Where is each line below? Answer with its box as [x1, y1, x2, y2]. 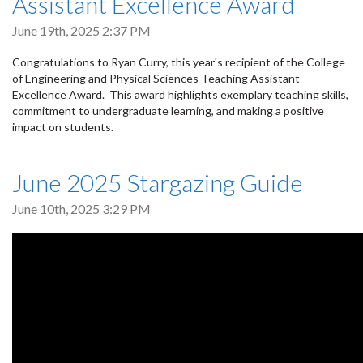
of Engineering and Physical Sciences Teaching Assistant [12, 70, 300, 85]
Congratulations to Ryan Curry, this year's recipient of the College [12, 54, 345, 69]
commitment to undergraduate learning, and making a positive [12, 103, 324, 117]
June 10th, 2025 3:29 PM [12, 200, 151, 216]
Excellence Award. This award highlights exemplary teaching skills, [12, 87, 348, 101]
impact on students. [12, 119, 113, 134]
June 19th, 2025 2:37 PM [12, 22, 151, 38]
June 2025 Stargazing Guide [12, 167, 303, 197]
